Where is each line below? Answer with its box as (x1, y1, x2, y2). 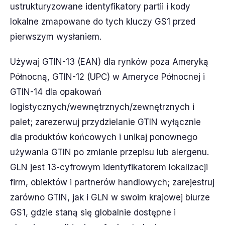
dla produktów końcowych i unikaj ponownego (10, 132, 197, 142)
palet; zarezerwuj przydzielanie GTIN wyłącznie (10, 117, 201, 127)
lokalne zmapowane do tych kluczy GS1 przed (10, 17, 195, 27)
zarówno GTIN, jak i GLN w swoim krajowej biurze (10, 192, 210, 202)
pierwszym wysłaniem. (10, 32, 101, 42)
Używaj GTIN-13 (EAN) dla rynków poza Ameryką (10, 57, 208, 67)
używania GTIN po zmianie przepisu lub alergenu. (10, 147, 209, 157)
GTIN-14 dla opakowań (10, 87, 101, 97)
